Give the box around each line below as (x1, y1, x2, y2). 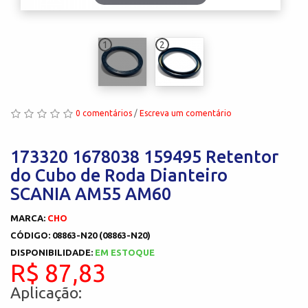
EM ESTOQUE (95, 247, 155, 257)
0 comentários (76, 108, 132, 118)
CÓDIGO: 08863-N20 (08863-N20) (10, 230, 151, 240)
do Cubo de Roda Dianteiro (10, 165, 228, 185)
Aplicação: (10, 283, 82, 301)
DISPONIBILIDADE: (10, 247, 95, 257)
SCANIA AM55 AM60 (10, 184, 171, 203)
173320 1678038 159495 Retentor (10, 146, 278, 166)
